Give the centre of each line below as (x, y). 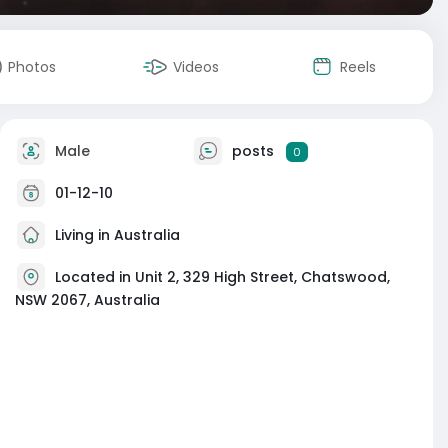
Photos (32, 67)
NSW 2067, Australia (87, 300)
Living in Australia (115, 234)
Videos (196, 67)
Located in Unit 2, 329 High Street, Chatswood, (222, 276)
